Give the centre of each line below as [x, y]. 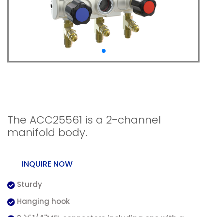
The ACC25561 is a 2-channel [84, 120]
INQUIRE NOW [47, 164]
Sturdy [30, 184]
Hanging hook [43, 201]
